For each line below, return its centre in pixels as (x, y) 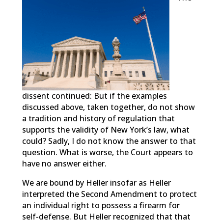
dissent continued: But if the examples (94, 96)
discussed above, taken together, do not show (108, 107)
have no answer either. (64, 164)
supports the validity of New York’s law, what (106, 130)
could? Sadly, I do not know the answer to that (109, 141)
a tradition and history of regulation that (98, 118)
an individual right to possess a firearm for (101, 205)
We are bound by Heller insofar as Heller (96, 183)
